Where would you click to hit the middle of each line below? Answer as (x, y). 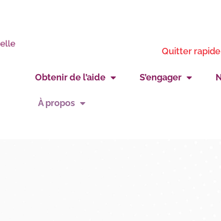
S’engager (160, 77)
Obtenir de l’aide (70, 77)
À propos (56, 103)
